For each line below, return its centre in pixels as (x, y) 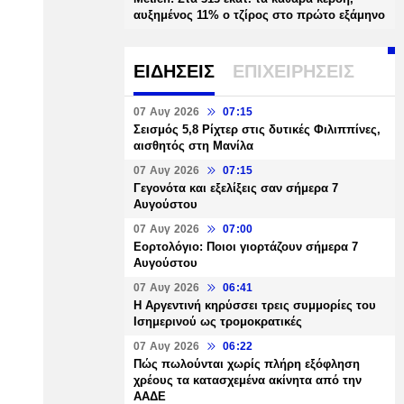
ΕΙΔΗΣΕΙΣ (174, 71)
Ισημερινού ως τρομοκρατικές (218, 321)
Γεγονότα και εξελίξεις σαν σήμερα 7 (236, 188)
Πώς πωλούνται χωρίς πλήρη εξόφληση (247, 364)
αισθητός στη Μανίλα (193, 146)
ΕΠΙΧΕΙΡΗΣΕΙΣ (294, 71)
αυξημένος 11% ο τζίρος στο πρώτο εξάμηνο (259, 15)
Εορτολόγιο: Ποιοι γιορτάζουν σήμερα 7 (246, 247)
